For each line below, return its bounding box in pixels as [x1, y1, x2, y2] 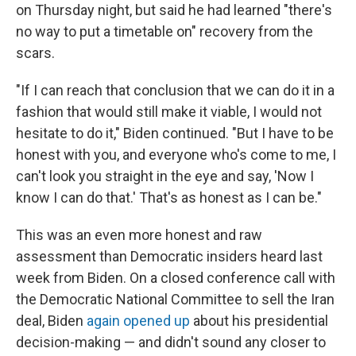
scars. [16, 44, 55, 61]
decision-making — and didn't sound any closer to [16, 333, 326, 350]
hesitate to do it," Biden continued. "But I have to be [16, 124, 334, 141]
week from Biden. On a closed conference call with [16, 269, 335, 286]
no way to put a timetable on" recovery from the [16, 22, 313, 40]
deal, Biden [16, 311, 87, 329]
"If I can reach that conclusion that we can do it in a [16, 81, 335, 99]
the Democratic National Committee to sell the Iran [16, 290, 335, 308]
